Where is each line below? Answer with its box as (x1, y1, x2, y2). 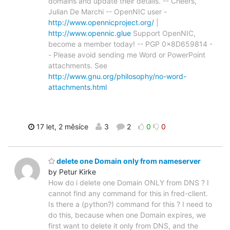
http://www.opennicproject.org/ (48, 17, 154, 27)
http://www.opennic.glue (48, 28, 131, 37)
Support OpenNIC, (131, 28, 196, 37)
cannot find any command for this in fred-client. (48, 189, 208, 198)
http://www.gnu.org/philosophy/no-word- (48, 71, 186, 81)
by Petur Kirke (48, 167, 96, 177)
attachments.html (48, 82, 107, 91)
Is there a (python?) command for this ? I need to (48, 200, 212, 209)
